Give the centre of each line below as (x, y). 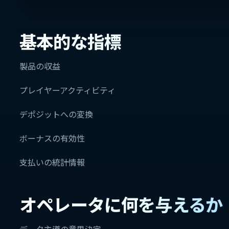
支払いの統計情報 (52, 162)
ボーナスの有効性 (52, 138)
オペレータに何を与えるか (121, 204)
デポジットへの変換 (56, 114)
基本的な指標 (71, 41)
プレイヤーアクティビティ (67, 90)
